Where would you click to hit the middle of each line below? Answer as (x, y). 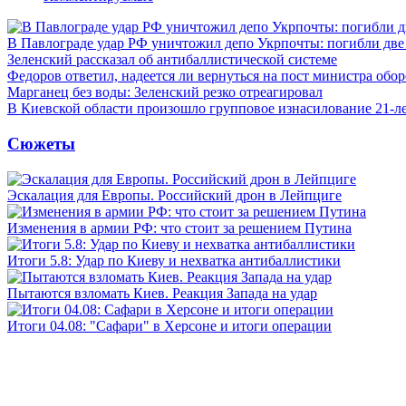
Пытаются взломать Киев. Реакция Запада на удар (162, 293)
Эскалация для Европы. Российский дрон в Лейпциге (174, 195)
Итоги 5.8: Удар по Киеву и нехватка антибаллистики (174, 260)
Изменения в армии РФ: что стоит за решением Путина (179, 227)
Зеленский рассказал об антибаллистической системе (172, 60)
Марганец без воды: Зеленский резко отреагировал (165, 92)
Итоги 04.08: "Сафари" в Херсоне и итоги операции (169, 325)
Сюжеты (41, 143)
